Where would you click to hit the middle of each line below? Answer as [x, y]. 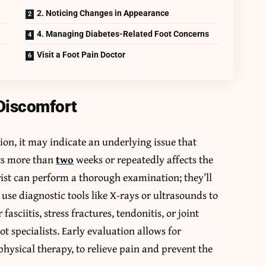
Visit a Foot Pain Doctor [81, 54]
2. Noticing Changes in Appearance [103, 13]
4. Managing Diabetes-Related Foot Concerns [123, 34]
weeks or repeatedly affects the [144, 159]
